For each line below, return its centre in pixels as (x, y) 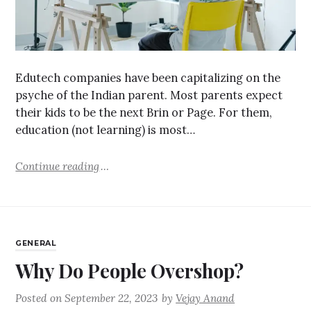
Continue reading (58, 166)
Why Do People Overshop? (130, 271)
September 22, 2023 (111, 299)
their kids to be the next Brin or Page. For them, (144, 113)
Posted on (40, 299)
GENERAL (36, 243)
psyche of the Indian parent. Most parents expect (149, 95)
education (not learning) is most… (106, 130)
